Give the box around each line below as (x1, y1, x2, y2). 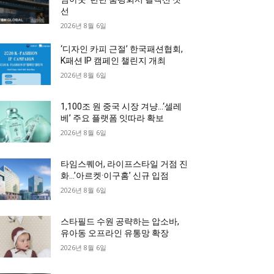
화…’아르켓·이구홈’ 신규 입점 (61, 170, 169, 180)
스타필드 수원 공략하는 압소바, (61, 216, 180, 226)
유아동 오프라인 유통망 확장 (61, 228, 169, 238)
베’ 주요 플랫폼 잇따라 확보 (61, 113, 165, 123)
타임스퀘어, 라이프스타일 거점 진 (61, 158, 188, 169)
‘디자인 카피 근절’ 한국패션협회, (61, 43, 183, 54)
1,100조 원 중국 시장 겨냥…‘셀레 (61, 101, 182, 111)
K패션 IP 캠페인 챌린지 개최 (61, 55, 166, 65)
